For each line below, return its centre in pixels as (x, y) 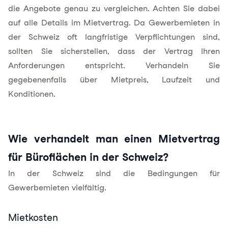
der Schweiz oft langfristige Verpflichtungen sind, (114, 37)
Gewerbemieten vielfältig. (57, 188)
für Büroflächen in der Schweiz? (88, 157)
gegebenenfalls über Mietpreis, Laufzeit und (114, 80)
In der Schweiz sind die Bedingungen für (114, 173)
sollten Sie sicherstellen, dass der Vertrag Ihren (114, 51)
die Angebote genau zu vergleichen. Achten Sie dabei (114, 8)
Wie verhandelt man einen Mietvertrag (114, 139)
